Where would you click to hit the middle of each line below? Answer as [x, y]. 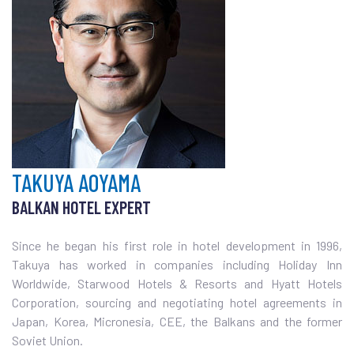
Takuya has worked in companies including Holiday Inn [177, 265]
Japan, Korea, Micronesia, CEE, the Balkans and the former [177, 322]
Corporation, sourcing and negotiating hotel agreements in [177, 303]
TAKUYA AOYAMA [76, 183]
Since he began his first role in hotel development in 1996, [177, 246]
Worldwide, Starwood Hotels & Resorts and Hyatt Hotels [177, 284]
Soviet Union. [50, 341]
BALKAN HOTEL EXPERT [81, 207]
